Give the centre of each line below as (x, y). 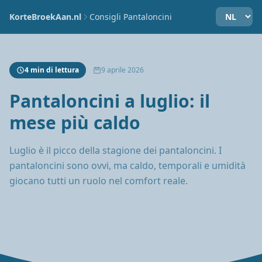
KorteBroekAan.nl (45, 16)
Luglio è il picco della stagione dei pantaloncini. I (116, 150)
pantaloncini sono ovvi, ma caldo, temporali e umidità (127, 166)
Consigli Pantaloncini (131, 16)
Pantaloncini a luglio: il (110, 101)
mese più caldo (75, 123)
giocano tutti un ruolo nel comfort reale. (99, 181)
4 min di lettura (52, 70)
